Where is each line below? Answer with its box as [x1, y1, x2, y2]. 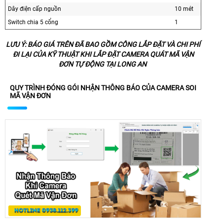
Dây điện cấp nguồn [8, 5, 61, 12]
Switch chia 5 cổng [8, 18, 58, 26]
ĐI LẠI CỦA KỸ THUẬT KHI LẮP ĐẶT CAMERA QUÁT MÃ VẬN [12, 50, 194, 58]
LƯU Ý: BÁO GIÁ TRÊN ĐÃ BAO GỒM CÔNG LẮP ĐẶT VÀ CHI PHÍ [6, 40, 200, 48]
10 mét [175, 5, 193, 12]
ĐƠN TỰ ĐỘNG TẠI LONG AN [58, 60, 148, 68]
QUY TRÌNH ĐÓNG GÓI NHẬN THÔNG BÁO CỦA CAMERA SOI [10, 83, 196, 92]
